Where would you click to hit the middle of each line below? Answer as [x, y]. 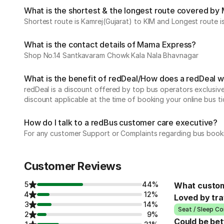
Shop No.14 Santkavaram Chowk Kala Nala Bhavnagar [111, 55]
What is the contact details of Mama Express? [110, 44]
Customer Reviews [73, 166]
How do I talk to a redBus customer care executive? [121, 122]
